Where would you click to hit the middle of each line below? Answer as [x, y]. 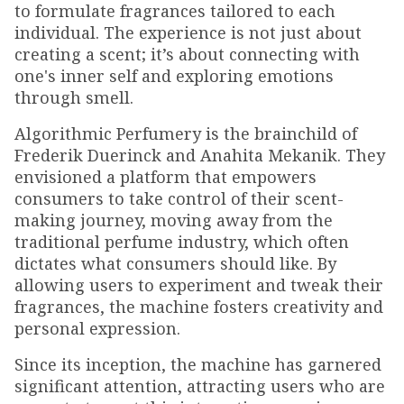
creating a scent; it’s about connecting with [187, 54]
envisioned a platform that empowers [165, 177]
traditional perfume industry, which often [182, 242]
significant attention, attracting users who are [200, 386]
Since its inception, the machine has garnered [198, 364]
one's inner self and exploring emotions [174, 76]
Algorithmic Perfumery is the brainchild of [186, 133]
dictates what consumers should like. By [175, 263]
